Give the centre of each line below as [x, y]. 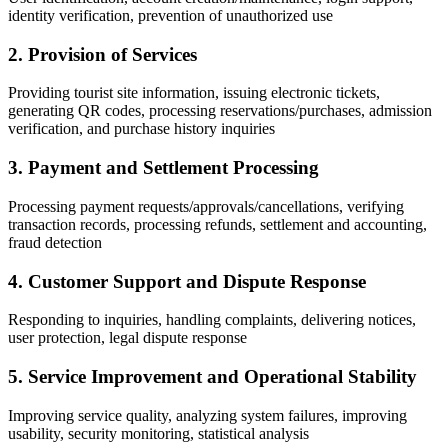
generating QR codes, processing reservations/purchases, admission [220, 111]
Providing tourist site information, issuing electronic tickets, [194, 93]
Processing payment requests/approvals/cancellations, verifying [206, 206]
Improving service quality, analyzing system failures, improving [207, 415]
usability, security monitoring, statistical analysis [158, 433]
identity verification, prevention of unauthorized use [170, 15]
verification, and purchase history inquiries [141, 129]
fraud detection [55, 242]
